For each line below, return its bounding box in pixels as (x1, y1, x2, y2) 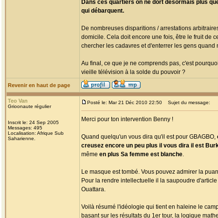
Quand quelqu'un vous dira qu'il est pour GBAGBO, (81, 133, 217, 140)
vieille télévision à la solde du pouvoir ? (81, 69, 185, 75)
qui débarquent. (81, 7, 124, 14)
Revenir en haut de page (8, 82, 70, 88)
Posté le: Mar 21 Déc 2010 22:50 (87, 100, 162, 105)
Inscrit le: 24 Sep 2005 (8, 120, 59, 125)
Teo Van (8, 98, 28, 104)
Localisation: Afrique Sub (8, 130, 64, 136)
